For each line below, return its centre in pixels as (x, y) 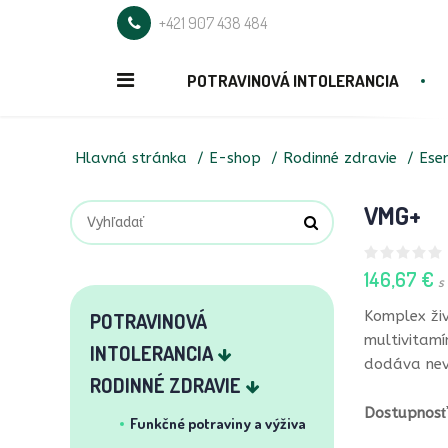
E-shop (235, 158)
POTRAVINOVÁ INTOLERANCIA (293, 80)
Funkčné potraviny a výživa (218, 423)
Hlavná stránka (131, 158)
